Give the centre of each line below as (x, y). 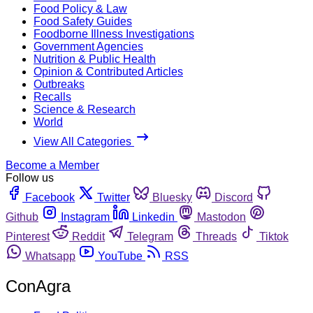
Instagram (85, 217)
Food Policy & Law (80, 8)
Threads (216, 236)
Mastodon (221, 217)
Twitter (114, 197)
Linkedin (153, 217)
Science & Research (85, 109)
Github (22, 217)
